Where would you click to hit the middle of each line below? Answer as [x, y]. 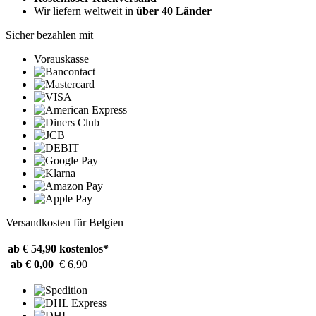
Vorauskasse [61, 59]
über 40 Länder [174, 11]
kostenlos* [84, 248]
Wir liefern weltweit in [85, 11]
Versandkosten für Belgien [65, 222]
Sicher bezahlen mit [49, 35]
